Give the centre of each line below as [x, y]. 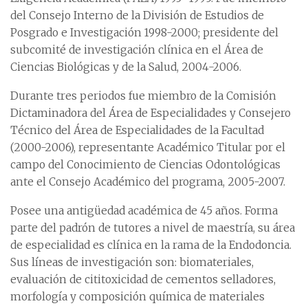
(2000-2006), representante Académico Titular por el [148, 147]
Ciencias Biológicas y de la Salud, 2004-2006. [126, 67]
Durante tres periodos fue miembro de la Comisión [143, 96]
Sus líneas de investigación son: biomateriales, [132, 262]
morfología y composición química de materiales [137, 297]
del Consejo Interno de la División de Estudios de [137, 15]
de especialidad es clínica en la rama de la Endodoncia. [151, 245]
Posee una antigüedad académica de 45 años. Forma [144, 211]
